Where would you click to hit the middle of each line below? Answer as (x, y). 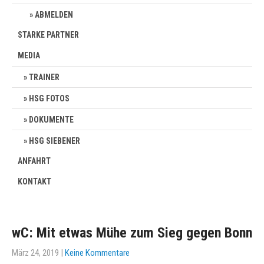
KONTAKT (34, 181)
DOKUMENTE (51, 120)
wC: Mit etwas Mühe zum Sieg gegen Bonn (132, 233)
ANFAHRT (34, 161)
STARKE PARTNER (48, 35)
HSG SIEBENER (55, 141)
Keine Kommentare (97, 253)
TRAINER (44, 77)
